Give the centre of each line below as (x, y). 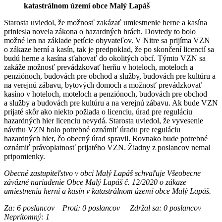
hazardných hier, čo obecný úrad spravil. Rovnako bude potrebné (106, 138)
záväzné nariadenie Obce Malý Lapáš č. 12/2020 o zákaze (95, 182)
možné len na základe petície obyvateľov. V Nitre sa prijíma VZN (107, 40)
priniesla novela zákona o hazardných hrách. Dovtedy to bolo (100, 31)
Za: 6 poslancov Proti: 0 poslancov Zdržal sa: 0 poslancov (109, 208)
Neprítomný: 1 (27, 217)
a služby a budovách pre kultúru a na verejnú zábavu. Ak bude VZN (111, 103)
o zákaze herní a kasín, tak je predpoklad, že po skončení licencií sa (109, 49)
